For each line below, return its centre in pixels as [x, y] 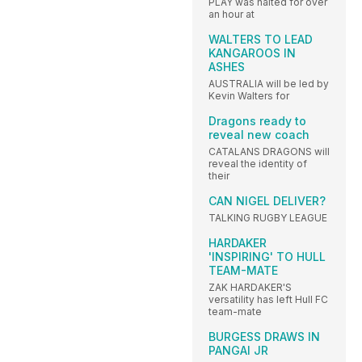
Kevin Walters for [249, 95]
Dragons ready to [257, 120]
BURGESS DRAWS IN [264, 336]
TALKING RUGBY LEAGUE [268, 217]
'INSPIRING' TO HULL [267, 256]
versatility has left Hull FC [268, 299]
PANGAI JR [238, 350]
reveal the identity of [258, 163]
